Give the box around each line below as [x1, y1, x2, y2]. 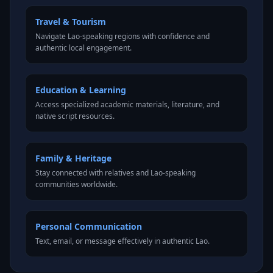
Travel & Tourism [35, 16, 106, 27]
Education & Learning [35, 84, 126, 96]
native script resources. [35, 111, 115, 121]
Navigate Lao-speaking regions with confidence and [35, 31, 210, 41]
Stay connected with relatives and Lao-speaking [35, 168, 196, 178]
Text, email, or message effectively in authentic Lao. [35, 236, 210, 246]
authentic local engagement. [35, 43, 132, 53]
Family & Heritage [35, 152, 112, 164]
